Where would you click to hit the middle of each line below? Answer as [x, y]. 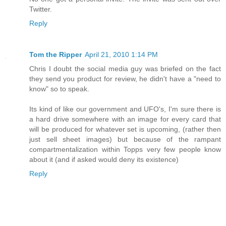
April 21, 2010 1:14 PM [121, 55]
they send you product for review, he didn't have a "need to [125, 79]
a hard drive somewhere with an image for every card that [125, 119]
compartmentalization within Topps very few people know [125, 150]
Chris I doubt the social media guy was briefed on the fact [125, 69]
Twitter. [41, 9]
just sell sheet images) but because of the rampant [125, 139]
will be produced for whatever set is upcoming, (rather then [125, 129]
